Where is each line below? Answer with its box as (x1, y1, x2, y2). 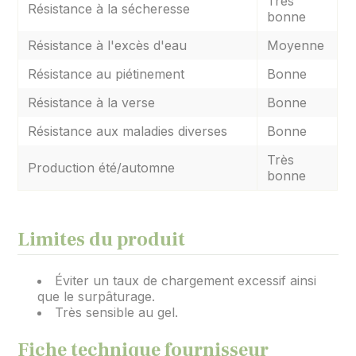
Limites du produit (17, 227, 186, 252)
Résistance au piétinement (28, 66, 185, 82)
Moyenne (267, 37, 325, 53)
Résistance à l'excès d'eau (28, 37, 188, 53)
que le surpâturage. (37, 288, 156, 304)
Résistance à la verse (28, 95, 156, 110)
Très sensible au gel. (55, 304, 179, 320)
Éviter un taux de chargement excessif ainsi (55, 273, 317, 288)
